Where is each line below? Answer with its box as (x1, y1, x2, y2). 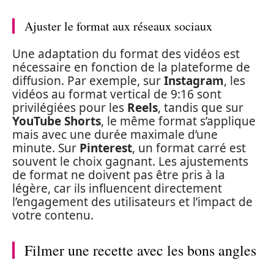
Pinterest (80, 140, 132, 156)
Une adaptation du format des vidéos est (12, 46, 240, 62)
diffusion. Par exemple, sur (12, 73, 164, 89)
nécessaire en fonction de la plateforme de (12, 59, 250, 75)
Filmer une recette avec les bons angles (24, 240, 256, 260)
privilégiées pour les (12, 100, 127, 116)
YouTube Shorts (12, 113, 101, 129)
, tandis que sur (158, 100, 243, 116)
